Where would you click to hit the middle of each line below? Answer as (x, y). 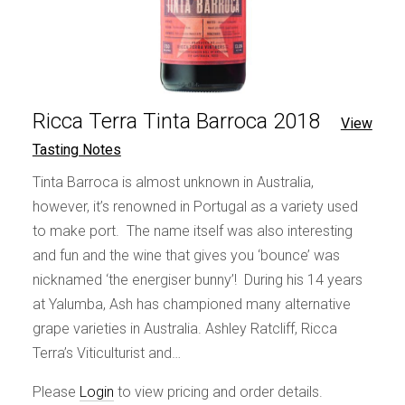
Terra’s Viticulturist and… (106, 353)
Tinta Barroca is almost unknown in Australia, (173, 182)
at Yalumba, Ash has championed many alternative (191, 304)
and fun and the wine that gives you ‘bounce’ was (186, 255)
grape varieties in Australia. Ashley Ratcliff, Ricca (184, 328)
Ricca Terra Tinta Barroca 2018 (176, 121)
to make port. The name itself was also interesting (192, 231)
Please (56, 391)
